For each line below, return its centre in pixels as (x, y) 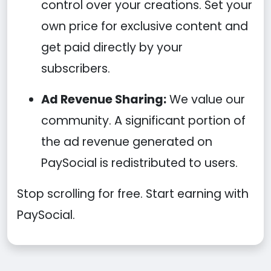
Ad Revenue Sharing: (104, 100)
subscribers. (76, 69)
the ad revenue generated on (127, 142)
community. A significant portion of (143, 121)
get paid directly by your (112, 47)
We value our (206, 100)
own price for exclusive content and (145, 26)
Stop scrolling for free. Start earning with (133, 194)
